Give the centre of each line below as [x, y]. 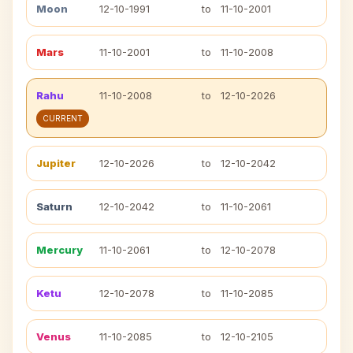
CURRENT [63, 118]
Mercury [59, 250]
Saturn [54, 206]
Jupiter [56, 163]
